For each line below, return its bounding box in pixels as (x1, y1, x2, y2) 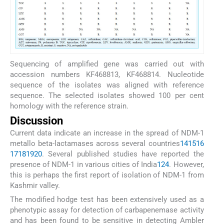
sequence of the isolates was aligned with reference (10, 80, 204, 89)
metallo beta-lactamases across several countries (10, 139, 180, 148)
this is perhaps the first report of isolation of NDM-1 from (10, 170, 204, 180)
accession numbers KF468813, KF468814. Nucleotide (10, 69, 204, 79)
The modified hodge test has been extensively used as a (10, 195, 204, 204)
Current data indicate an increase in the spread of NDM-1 (10, 128, 204, 138)
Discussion (10, 114, 63, 127)
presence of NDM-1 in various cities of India (10, 160, 157, 169)
